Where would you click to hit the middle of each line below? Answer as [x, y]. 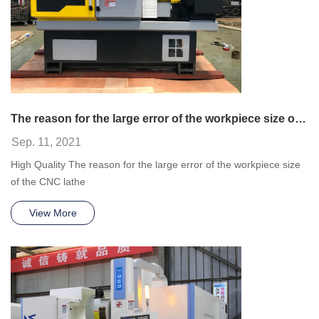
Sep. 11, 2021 [46, 142]
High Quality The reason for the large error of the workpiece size [156, 164]
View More [53, 213]
